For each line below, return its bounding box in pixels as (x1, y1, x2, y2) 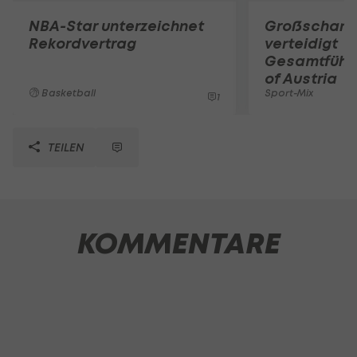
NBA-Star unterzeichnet (29, 16, 204, 35)
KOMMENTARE (76, 225, 280, 262)
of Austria (265, 69, 337, 88)
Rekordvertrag (29, 33, 136, 53)
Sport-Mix (265, 86, 313, 99)
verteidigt (265, 33, 338, 53)
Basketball (39, 86, 96, 99)
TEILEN (45, 139, 84, 154)
